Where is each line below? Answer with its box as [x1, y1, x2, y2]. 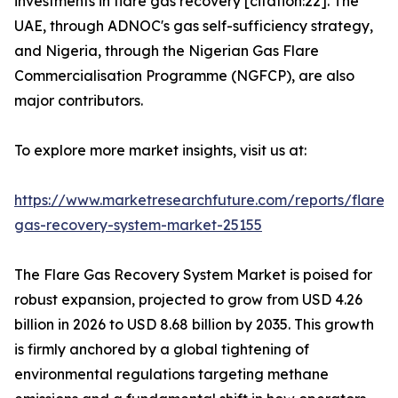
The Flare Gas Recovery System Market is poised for [14, 266, 372, 284]
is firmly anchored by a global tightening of [14, 340, 309, 359]
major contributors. [14, 92, 143, 110]
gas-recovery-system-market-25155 [14, 216, 262, 235]
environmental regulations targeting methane [14, 365, 329, 384]
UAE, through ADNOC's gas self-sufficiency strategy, [14, 17, 373, 36]
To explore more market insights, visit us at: [14, 141, 306, 160]
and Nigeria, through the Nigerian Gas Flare [14, 42, 319, 60]
